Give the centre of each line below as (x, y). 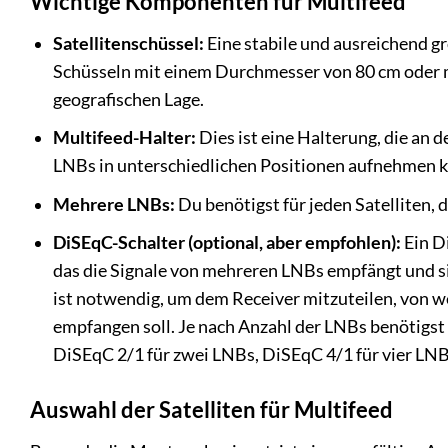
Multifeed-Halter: (124, 138)
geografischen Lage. (128, 99)
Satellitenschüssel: (128, 43)
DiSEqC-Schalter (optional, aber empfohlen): (226, 243)
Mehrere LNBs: (113, 204)
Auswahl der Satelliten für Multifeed (211, 410)
